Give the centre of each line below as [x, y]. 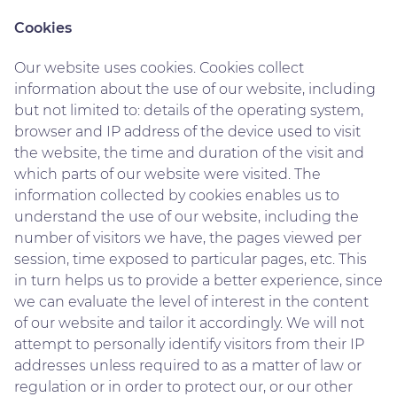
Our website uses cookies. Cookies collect [159, 67]
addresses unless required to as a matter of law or [188, 365]
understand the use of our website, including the [187, 216]
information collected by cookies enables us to [177, 195]
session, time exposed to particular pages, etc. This [191, 259]
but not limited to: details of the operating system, [189, 110]
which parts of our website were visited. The [167, 174]
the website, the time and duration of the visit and [189, 152]
